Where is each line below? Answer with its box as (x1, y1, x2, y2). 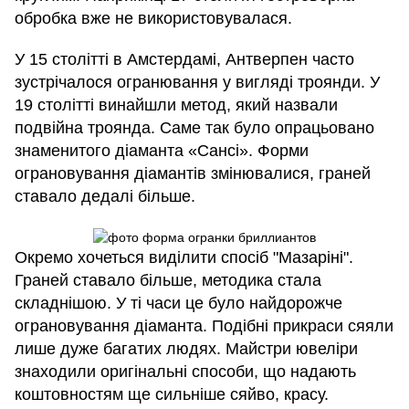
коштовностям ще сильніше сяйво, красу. (15, 384, 329, 404)
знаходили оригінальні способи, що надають (15, 362, 356, 381)
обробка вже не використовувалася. (15, 9, 292, 28)
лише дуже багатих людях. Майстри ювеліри (15, 339, 358, 358)
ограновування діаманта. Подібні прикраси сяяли (15, 316, 393, 335)
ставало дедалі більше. (15, 187, 195, 206)
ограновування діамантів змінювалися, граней (15, 164, 371, 184)
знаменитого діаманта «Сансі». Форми (15, 142, 309, 161)
